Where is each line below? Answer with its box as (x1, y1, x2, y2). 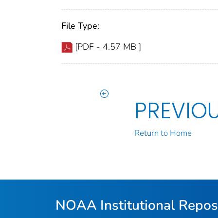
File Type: (61, 19, 99, 32)
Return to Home (134, 127, 192, 139)
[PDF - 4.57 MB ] (75, 40, 141, 53)
